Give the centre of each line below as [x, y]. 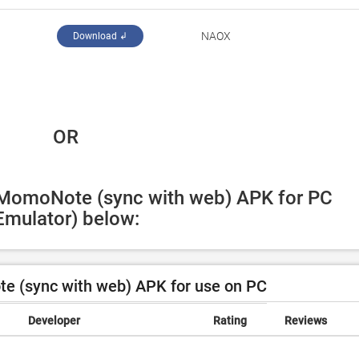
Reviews [306, 321]
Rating [230, 321]
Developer [54, 321]
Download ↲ [100, 36]
